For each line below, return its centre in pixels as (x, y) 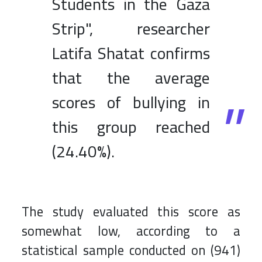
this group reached (131, 127)
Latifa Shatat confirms (131, 54)
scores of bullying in (131, 103)
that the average (131, 78)
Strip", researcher (131, 29)
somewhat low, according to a (131, 231)
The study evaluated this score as (131, 212)
